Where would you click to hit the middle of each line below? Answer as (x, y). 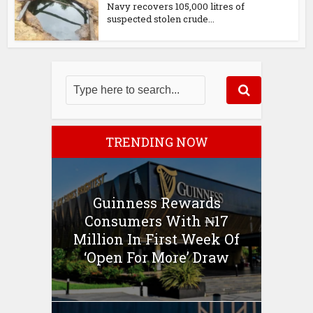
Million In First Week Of (156, 239)
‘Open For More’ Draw (156, 257)
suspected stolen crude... (161, 19)
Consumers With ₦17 (156, 220)
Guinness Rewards (156, 202)
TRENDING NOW (156, 142)
